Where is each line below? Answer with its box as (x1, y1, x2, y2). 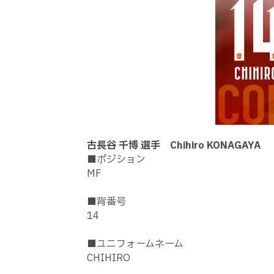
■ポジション (87, 152, 146, 167)
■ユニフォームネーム (87, 237, 183, 251)
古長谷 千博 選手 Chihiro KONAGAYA (87, 138, 261, 153)
